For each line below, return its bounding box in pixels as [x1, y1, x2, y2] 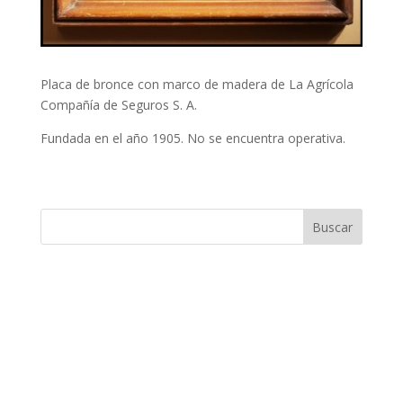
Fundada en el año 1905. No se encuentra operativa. [40, 129, 345, 147]
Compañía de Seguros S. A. [40, 95, 197, 113]
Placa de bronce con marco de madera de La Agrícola [40, 75, 354, 93]
